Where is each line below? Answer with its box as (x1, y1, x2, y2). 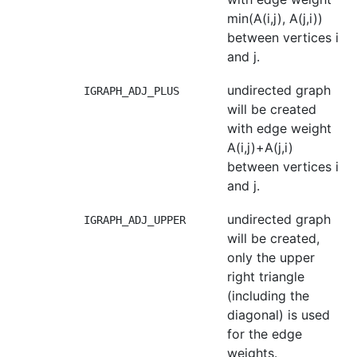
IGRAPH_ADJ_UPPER (84, 214, 186, 226)
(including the (227, 288, 309, 304)
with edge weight (227, 120, 331, 136)
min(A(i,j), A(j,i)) (227, 10, 323, 26)
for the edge (227, 326, 302, 342)
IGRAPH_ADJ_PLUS (84, 84, 179, 97)
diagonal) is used (227, 307, 330, 323)
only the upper (227, 249, 315, 265)
